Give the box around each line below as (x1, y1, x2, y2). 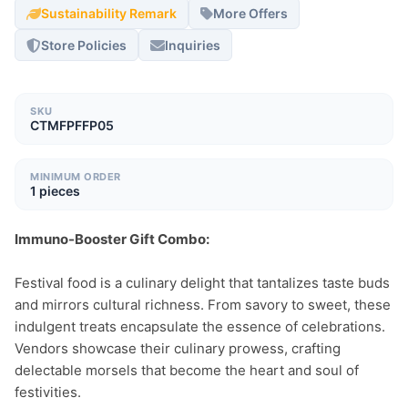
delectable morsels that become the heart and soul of (15, 362, 359, 379)
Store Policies (41, 37, 127, 53)
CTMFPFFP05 (30, 117, 114, 133)
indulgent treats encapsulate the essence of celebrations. (15, 318, 385, 335)
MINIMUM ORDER (30, 170, 121, 183)
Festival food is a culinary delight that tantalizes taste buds (15, 274, 390, 291)
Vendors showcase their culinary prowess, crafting (15, 340, 341, 357)
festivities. (15, 383, 81, 401)
